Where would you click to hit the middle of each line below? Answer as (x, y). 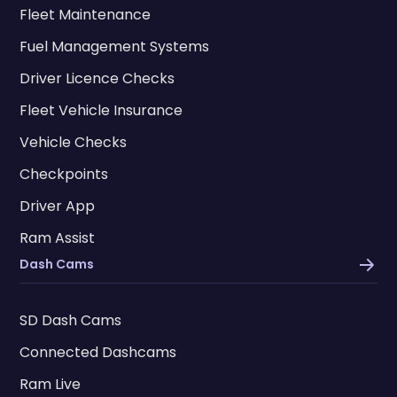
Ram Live (51, 384)
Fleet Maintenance (86, 14)
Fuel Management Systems (115, 46)
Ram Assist (58, 237)
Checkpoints (64, 174)
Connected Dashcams (98, 352)
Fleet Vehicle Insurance (101, 110)
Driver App (58, 206)
